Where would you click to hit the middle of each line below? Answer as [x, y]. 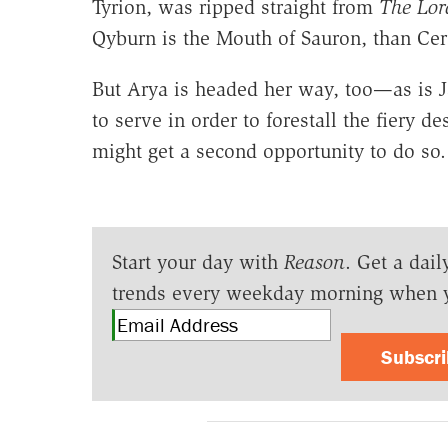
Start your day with [197, 261]
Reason [314, 261]
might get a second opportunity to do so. [268, 150]
